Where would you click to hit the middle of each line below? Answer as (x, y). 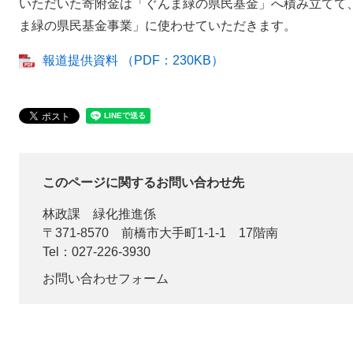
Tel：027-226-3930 (97, 252)
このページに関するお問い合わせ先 (143, 182)
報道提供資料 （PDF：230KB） (133, 60)
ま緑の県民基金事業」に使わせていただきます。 (158, 26)
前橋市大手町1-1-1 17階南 (200, 233)
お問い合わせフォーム (106, 279)
